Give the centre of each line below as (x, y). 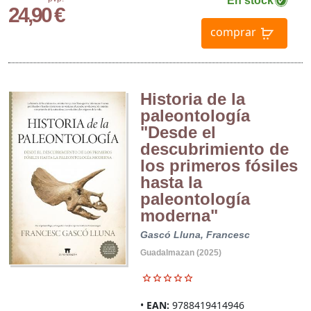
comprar (233, 32)
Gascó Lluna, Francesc (195, 234)
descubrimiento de (214, 149)
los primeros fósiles (219, 165)
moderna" (179, 215)
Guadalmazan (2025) (180, 252)
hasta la (171, 182)
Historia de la (192, 99)
